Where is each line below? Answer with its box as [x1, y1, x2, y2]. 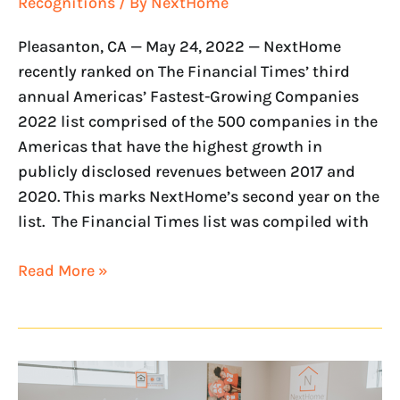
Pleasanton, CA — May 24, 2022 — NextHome [18, 36, 341, 56]
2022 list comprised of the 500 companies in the [18, 111, 378, 131]
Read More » [18, 260, 108, 280]
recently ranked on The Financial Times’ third [18, 61, 350, 81]
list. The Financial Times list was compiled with [18, 211, 369, 231]
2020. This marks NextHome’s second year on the [18, 186, 379, 206]
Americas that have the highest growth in [18, 136, 322, 156]
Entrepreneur [17, 362, 114, 383]
